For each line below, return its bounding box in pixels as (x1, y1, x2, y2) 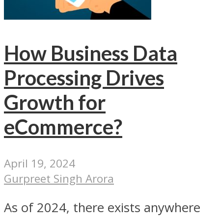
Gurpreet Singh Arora (4, 171, 114, 187)
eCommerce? (4, 114, 122, 139)
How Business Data (4, 40, 177, 65)
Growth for (4, 89, 106, 114)
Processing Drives (4, 65, 164, 90)
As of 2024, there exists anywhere (4, 198, 200, 216)
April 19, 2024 (4, 156, 75, 171)
